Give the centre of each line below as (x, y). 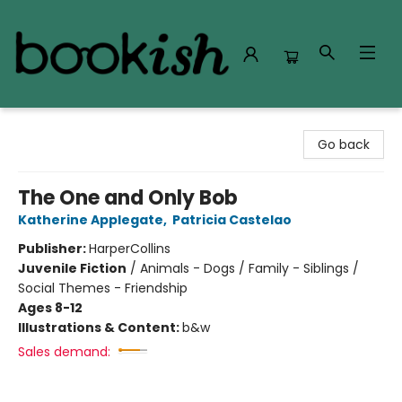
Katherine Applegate (91, 220)
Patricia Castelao (232, 220)
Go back (344, 144)
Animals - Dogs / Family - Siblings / (249, 268)
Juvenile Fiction (72, 268)
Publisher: (53, 249)
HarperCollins (130, 249)
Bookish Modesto (66, 125)
